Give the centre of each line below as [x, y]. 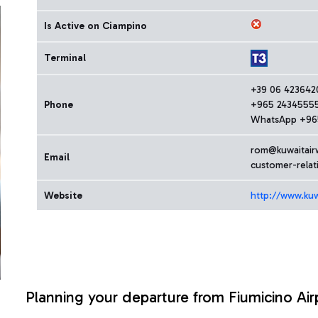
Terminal [65, 58]
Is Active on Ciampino [95, 26]
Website [63, 196]
